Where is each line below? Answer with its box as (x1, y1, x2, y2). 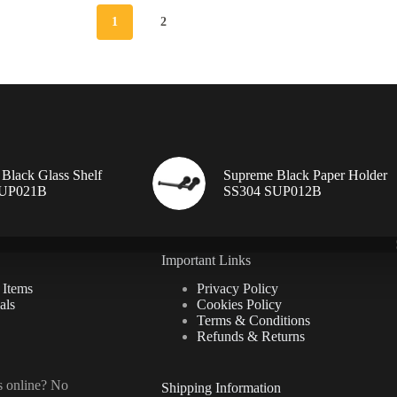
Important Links (160, 252, 251, 268)
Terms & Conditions (196, 313, 310, 329)
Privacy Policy (196, 281, 278, 297)
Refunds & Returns (196, 329, 305, 345)
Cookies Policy (196, 297, 282, 313)
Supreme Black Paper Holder (222, 167, 387, 183)
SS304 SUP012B (222, 183, 322, 198)
